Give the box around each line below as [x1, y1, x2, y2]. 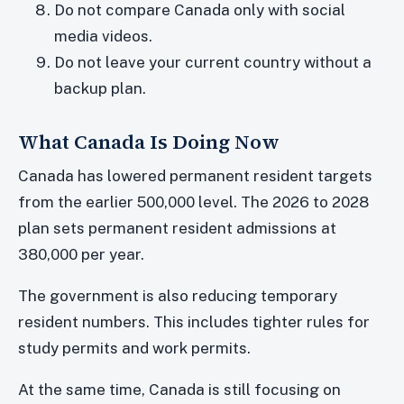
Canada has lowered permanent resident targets [18, 167, 372, 186]
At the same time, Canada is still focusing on [18, 381, 341, 399]
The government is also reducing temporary [18, 287, 337, 306]
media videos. [54, 27, 152, 46]
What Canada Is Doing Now [18, 128, 280, 156]
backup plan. [54, 79, 146, 98]
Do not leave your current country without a [54, 53, 372, 72]
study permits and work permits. [18, 339, 251, 358]
